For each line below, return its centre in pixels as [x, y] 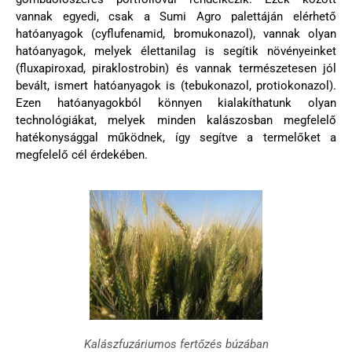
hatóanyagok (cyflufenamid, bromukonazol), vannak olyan [176, 33]
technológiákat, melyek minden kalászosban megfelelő [176, 120]
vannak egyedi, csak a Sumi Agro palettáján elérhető [176, 16]
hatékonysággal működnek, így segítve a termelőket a [176, 137]
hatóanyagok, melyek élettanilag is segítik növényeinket [176, 51]
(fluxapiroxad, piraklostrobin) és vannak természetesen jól [176, 68]
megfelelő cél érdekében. [82, 154]
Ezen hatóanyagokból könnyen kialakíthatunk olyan [176, 103]
